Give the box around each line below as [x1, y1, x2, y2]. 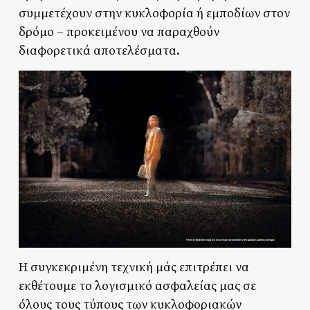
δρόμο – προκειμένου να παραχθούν [18, 24, 219, 40]
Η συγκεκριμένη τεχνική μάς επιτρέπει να [18, 259, 249, 276]
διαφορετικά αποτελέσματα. [18, 42, 180, 59]
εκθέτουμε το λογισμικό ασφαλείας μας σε [18, 278, 256, 295]
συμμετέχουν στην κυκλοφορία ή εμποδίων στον [18, 5, 290, 21]
